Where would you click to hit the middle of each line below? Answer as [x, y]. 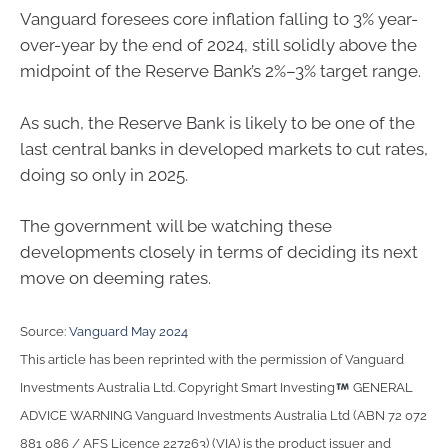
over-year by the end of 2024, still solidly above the [218, 45]
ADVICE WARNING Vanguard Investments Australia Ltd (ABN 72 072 [223, 415]
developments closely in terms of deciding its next [219, 252]
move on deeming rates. [115, 278]
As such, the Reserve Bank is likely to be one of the [217, 122]
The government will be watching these [176, 226]
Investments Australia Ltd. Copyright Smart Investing [177, 387]
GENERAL [381, 387]
